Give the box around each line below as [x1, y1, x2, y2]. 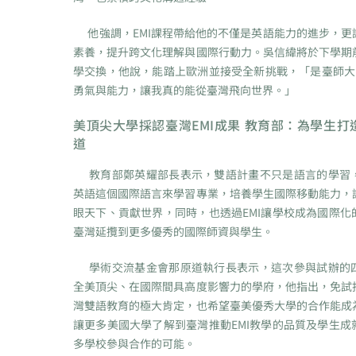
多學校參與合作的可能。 [73, 335, 195, 352]
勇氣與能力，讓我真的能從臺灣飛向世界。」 [73, 82, 296, 99]
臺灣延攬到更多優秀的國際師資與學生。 [73, 223, 273, 240]
